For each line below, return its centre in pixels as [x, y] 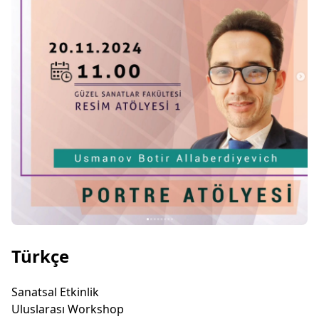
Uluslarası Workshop [68, 309]
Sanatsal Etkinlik [55, 292]
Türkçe [40, 256]
